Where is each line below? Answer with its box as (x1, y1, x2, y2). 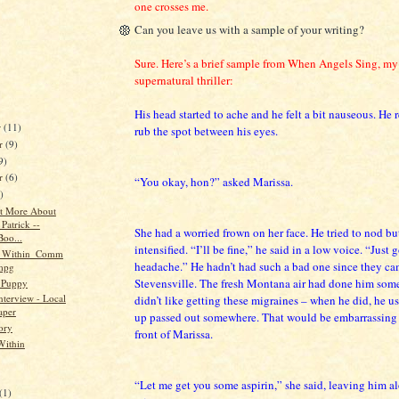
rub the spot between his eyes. (134, 123, 278, 140)
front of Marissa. (134, 326, 213, 343)
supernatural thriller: (134, 72, 233, 89)
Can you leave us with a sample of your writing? (134, 21, 364, 38)
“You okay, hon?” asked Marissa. (134, 174, 293, 191)
